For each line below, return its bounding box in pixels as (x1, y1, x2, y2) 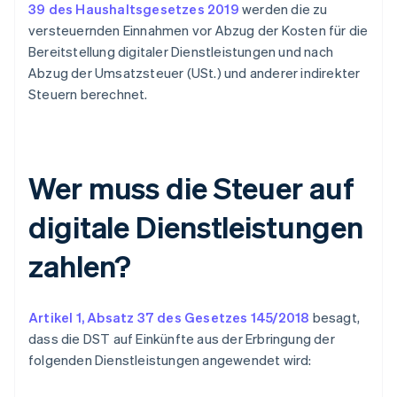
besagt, (309, 308, 361, 327)
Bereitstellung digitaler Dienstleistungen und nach (28, 43, 334, 61)
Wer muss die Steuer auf (28, 168, 354, 207)
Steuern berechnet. (28, 85, 148, 104)
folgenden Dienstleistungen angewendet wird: (28, 351, 312, 370)
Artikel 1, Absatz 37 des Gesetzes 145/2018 (28, 308, 310, 327)
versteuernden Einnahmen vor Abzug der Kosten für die (28, 21, 369, 40)
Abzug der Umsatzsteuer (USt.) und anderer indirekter (28, 64, 361, 82)
